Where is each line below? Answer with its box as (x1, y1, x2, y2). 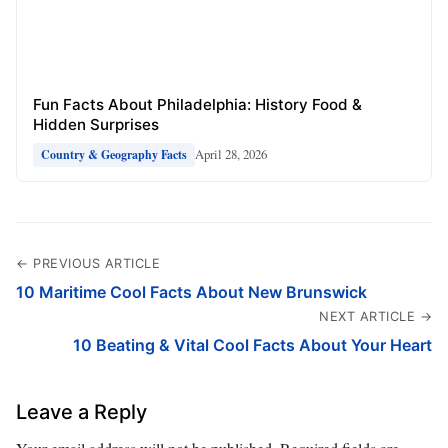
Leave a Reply (16, 399, 147, 424)
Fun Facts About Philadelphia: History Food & (33, 94, 362, 114)
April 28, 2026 (195, 145, 267, 164)
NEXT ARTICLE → (319, 308, 432, 324)
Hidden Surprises (33, 114, 159, 134)
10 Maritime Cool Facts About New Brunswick (16, 281, 367, 302)
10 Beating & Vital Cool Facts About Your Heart (73, 334, 432, 355)
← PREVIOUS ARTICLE (16, 255, 160, 271)
